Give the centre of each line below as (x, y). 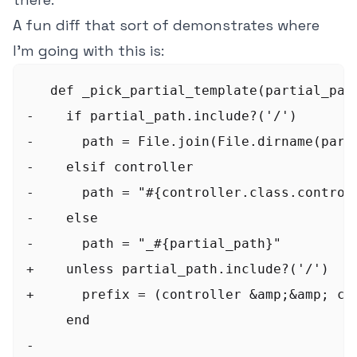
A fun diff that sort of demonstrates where (166, 25)
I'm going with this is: (88, 51)
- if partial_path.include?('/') (162, 116)
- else (62, 218)
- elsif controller (110, 167)
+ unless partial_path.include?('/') (178, 269)
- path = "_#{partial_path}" (154, 243)
